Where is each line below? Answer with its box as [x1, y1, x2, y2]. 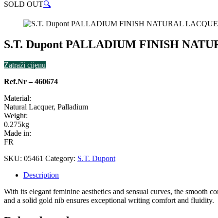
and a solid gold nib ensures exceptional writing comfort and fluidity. [4, 196, 214, 204]
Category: [45, 154, 77, 163]
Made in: [4, 128, 31, 137]
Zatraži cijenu [4, 60, 46, 69]
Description [23, 170, 59, 179]
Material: [4, 93, 31, 102]
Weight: [4, 111, 28, 120]
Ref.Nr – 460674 [4, 77, 58, 86]
